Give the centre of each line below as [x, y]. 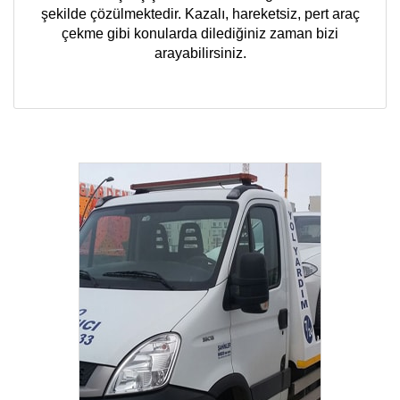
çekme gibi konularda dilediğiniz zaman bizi [200, 34]
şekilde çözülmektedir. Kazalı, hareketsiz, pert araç [200, 14]
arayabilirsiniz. [200, 54]
